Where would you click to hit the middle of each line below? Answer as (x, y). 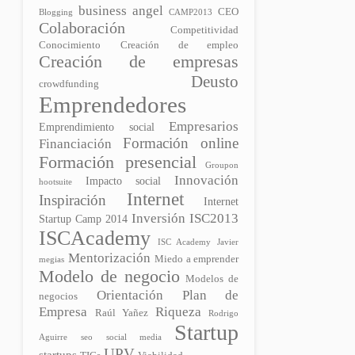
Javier (228, 242)
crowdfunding (69, 84)
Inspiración (73, 200)
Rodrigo (224, 314)
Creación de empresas (139, 62)
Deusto (215, 82)
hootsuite (56, 182)
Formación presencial (118, 162)
